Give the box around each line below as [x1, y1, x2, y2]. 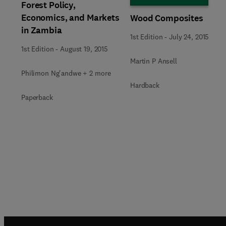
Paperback [21, 93, 53, 102]
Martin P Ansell [130, 56, 177, 66]
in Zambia [21, 24, 62, 36]
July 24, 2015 [169, 32, 209, 41]
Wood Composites [130, 12, 203, 24]
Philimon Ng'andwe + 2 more [21, 69, 111, 78]
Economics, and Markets [21, 12, 120, 24]
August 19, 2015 [60, 44, 108, 53]
